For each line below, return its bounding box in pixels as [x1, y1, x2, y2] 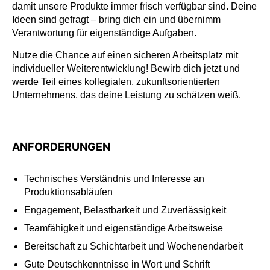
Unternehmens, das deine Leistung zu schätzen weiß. [12, 89, 241, 100]
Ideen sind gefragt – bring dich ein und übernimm [12, 14, 221, 25]
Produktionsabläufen [24, 186, 113, 197]
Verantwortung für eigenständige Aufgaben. [12, 28, 196, 39]
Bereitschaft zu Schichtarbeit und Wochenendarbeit [24, 240, 243, 251]
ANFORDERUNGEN [12, 140, 110, 153]
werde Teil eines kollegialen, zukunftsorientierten [12, 76, 220, 87]
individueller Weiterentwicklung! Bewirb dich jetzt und [12, 63, 240, 74]
